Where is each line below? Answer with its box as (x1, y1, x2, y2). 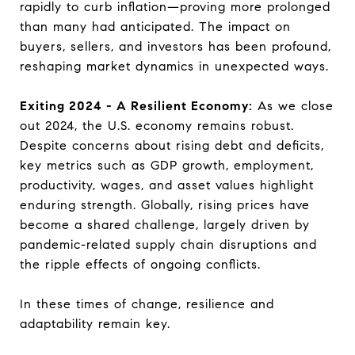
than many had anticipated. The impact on (20, 19, 291, 34)
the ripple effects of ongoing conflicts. (20, 257, 261, 272)
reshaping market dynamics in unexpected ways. (20, 59, 334, 74)
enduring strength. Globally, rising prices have (20, 197, 310, 212)
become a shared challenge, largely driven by (20, 217, 310, 232)
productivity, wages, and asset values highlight (20, 177, 314, 193)
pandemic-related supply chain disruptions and (20, 237, 317, 252)
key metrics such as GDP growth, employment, (20, 158, 314, 173)
